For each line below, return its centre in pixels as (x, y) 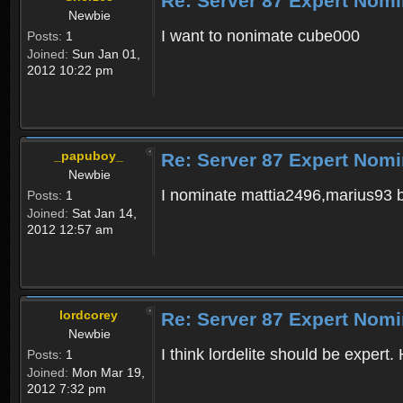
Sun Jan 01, (104, 54)
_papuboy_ (89, 156)
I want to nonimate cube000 (260, 36)
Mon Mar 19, (107, 373)
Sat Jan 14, (103, 214)
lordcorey (89, 315)
